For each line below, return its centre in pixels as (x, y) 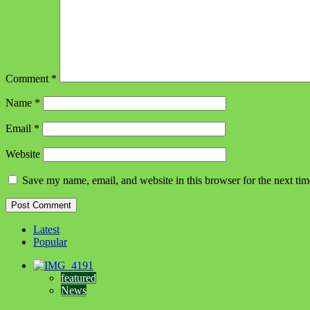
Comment (28, 78)
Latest (46, 229)
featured (79, 277)
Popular (50, 241)
